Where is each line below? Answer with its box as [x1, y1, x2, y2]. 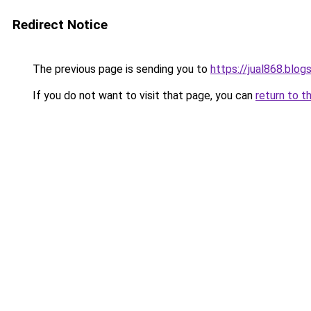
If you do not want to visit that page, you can [30, 89, 255, 102]
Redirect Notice [12, 17, 108, 33]
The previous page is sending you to [30, 62, 210, 76]
